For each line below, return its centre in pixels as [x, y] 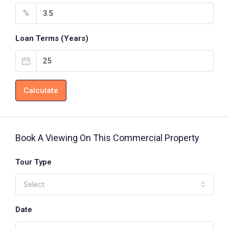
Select [34, 185]
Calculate [41, 91]
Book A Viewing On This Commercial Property [107, 138]
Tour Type [33, 162]
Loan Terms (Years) [52, 39]
